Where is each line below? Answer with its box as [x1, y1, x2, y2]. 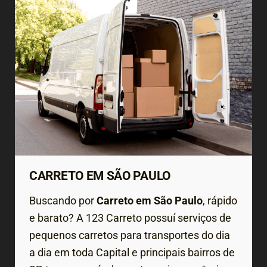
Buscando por [29, 194, 97, 207]
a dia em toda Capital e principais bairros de [29, 246, 235, 259]
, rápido [203, 194, 237, 207]
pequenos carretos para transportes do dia [29, 229, 230, 242]
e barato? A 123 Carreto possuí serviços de [29, 212, 231, 225]
